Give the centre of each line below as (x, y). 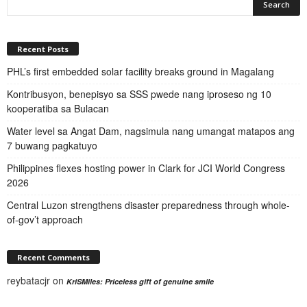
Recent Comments (53, 257)
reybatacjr (28, 280)
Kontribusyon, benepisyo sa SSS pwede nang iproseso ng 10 (139, 94)
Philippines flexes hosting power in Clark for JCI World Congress (146, 168)
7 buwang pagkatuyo (52, 145)
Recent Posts (43, 49)
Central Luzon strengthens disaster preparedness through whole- (148, 205)
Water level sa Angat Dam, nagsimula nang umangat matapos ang (151, 131)
